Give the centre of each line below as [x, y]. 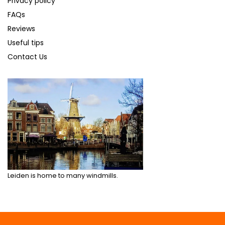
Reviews [21, 28]
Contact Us [27, 57]
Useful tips [26, 42]
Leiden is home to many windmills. [63, 176]
